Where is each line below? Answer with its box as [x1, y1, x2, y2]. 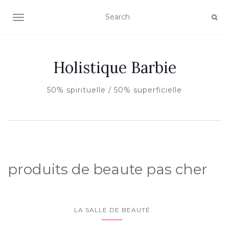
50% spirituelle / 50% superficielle [47, 85, 182, 95]
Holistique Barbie [53, 58, 176, 77]
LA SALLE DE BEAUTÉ [74, 206, 150, 214]
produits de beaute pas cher [8, 161, 208, 178]
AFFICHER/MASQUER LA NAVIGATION [18, 14, 161, 23]
